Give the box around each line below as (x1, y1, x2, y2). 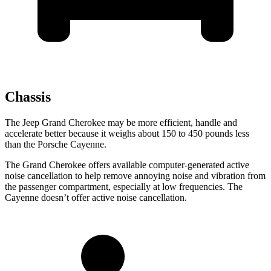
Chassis (5, 88, 51, 105)
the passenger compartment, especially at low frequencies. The (5, 181, 243, 192)
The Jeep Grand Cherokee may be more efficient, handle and (5, 117, 237, 128)
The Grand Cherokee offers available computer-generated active (5, 159, 249, 170)
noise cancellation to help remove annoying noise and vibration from (5, 170, 266, 181)
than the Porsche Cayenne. (5, 139, 106, 149)
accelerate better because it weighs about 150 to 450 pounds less (5, 128, 249, 139)
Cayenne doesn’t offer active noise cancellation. (5, 192, 187, 203)
